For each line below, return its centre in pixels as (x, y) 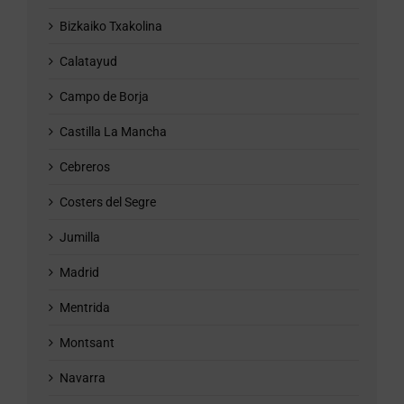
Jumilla (80, 238)
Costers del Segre (108, 202)
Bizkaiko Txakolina (111, 27)
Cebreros (85, 167)
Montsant (87, 343)
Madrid (79, 273)
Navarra (83, 378)
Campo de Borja (104, 97)
